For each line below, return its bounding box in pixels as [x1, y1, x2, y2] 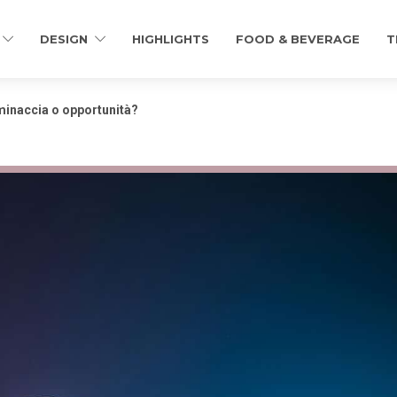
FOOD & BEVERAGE [236, 32, 360, 46]
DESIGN [40, 32, 88, 46]
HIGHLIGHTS [132, 32, 209, 46]
